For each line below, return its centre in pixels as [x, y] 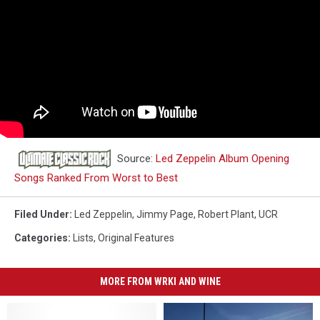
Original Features [136, 237]
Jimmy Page [165, 214]
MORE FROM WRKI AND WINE [160, 281]
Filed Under [42, 214]
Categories [41, 237]
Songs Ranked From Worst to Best [96, 177]
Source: [135, 158]
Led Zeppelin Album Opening [222, 158]
